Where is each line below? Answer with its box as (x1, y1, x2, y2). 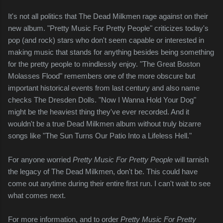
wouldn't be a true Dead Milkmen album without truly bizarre (8, 119, 201, 128)
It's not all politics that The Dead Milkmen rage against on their (8, 12, 208, 21)
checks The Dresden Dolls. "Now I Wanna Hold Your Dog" (8, 96, 196, 105)
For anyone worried (8, 155, 73, 164)
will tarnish (173, 155, 209, 164)
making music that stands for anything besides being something (8, 48, 214, 57)
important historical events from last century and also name (8, 84, 200, 93)
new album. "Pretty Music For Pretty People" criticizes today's (8, 24, 209, 33)
